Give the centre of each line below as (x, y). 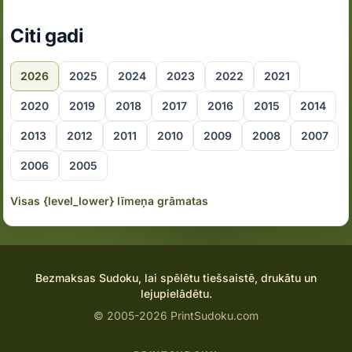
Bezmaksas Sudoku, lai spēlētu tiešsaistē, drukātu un (176, 278)
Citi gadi (47, 36)
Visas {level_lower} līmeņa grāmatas (110, 201)
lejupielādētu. (176, 293)
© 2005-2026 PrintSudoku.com (176, 315)
